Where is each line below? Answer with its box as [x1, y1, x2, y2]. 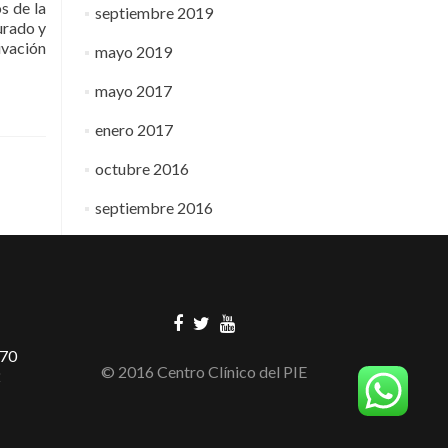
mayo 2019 [94, 42, 172, 61]
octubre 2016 [94, 159, 189, 178]
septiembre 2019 [94, 3, 213, 22]
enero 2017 [94, 120, 173, 139]
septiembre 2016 [94, 198, 213, 217]
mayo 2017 [94, 81, 172, 100]
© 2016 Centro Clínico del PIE [100, 362, 307, 382]
